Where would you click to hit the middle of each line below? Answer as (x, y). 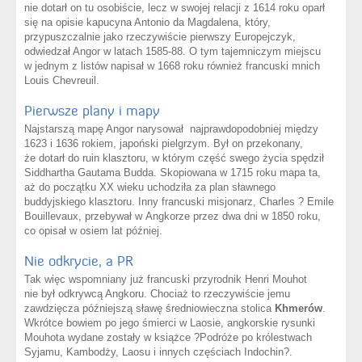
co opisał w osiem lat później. (93, 231)
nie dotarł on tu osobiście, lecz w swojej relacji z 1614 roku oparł (175, 8)
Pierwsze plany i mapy (92, 111)
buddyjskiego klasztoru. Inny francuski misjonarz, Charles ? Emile (179, 202)
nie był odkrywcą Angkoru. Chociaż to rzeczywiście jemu (157, 294)
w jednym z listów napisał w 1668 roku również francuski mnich (172, 66)
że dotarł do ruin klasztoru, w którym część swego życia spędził (174, 158)
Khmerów (299, 309)
